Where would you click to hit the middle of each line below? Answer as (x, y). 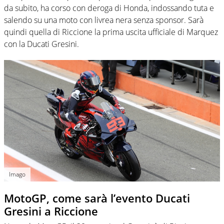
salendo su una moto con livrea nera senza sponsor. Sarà (104, 20)
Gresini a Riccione (51, 211)
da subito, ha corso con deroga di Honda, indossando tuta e (109, 8)
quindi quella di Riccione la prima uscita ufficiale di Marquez (111, 32)
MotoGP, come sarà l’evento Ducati (97, 198)
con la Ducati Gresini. (41, 44)
